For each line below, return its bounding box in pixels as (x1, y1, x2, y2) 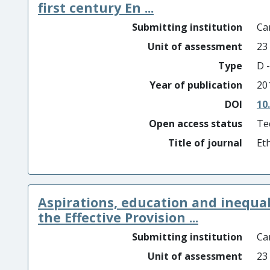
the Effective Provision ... (38, 209, 198, 226)
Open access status (149, 117, 242, 130)
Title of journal (168, 136, 242, 149)
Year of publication (149, 78, 242, 92)
